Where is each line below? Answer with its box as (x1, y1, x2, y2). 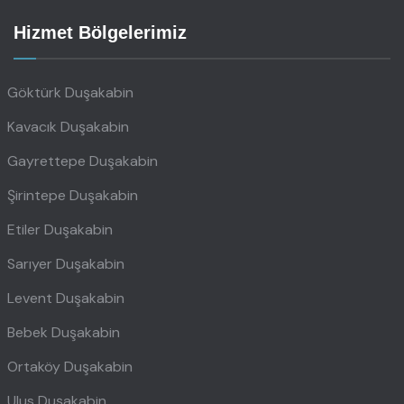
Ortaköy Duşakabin (7, 356, 133, 376)
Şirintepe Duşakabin (7, 185, 138, 205)
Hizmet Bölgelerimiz (14, 22, 187, 42)
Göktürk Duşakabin (7, 82, 133, 102)
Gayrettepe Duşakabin (7, 151, 158, 170)
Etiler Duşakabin (7, 219, 113, 239)
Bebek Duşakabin (7, 322, 120, 342)
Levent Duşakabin (7, 288, 124, 308)
